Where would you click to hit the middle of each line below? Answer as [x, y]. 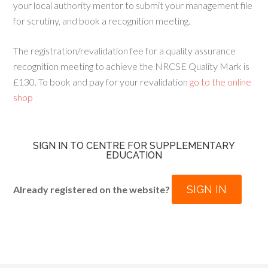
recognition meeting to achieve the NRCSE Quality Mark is [132, 66]
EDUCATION [134, 155]
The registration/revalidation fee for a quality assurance [125, 51]
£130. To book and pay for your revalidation [101, 82]
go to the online [220, 82]
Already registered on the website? [93, 189]
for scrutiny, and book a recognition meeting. [102, 21]
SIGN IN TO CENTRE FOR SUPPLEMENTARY [134, 146]
